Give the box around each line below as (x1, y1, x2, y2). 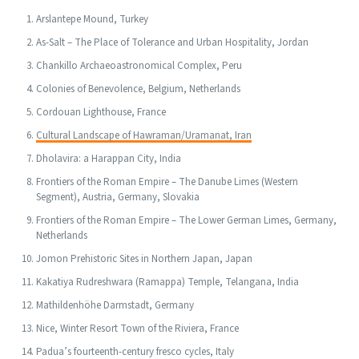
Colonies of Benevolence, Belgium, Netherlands (36, 81, 240, 96)
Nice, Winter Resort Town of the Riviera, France (36, 321, 239, 336)
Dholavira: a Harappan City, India (36, 151, 181, 166)
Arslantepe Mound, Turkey (36, 11, 148, 26)
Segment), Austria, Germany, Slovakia (36, 189, 200, 204)
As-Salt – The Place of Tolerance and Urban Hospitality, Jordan (36, 34, 309, 50)
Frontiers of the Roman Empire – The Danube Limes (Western (36, 174, 298, 189)
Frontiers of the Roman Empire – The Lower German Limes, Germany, (36, 212, 337, 228)
